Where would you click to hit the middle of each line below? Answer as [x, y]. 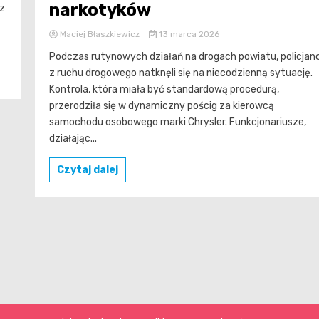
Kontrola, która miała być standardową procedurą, [164, 90]
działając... [73, 139]
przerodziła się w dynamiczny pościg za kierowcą [162, 106]
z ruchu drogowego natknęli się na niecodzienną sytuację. [181, 73]
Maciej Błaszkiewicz [100, 35]
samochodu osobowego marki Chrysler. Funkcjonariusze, [178, 122]
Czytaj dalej [88, 170]
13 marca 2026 [188, 35]
